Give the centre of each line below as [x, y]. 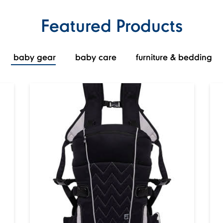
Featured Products [111, 25]
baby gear [35, 57]
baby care [96, 57]
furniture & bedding [174, 57]
